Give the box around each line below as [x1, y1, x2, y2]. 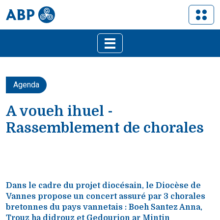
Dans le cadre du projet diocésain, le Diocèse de [6, 181, 201, 190]
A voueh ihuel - [6, 103, 113, 119]
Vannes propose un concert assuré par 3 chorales [6, 192, 205, 201]
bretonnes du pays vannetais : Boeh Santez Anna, [6, 203, 202, 212]
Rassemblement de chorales [6, 120, 204, 136]
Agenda [13, 80, 39, 89]
